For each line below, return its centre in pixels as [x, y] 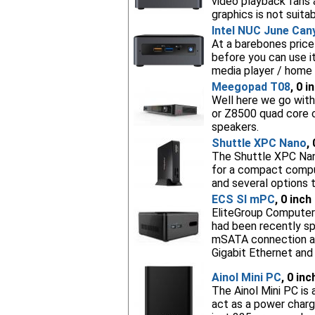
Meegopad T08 [251, 87]
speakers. [235, 127]
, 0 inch [293, 199]
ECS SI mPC [243, 199]
